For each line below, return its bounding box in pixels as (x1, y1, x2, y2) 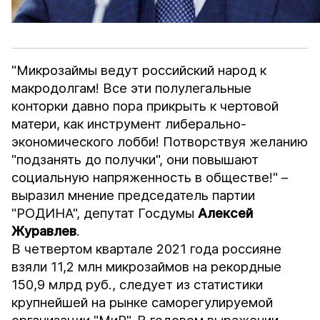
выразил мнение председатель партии (11, 187, 256, 204)
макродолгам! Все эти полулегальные (11, 80, 252, 96)
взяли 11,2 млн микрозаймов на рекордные (11, 259, 282, 275)
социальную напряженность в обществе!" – (11, 169, 289, 186)
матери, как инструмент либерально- (11, 116, 247, 132)
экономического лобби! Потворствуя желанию (11, 134, 309, 150)
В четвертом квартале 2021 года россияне (11, 241, 282, 257)
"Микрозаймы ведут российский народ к (11, 62, 267, 79)
